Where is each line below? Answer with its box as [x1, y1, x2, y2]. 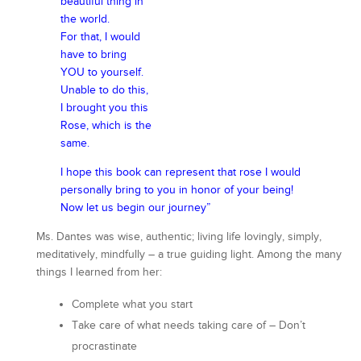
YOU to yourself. [60, 66, 143, 79]
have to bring [60, 48, 127, 61]
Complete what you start [72, 298, 193, 311]
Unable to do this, [60, 84, 148, 97]
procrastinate [72, 340, 137, 353]
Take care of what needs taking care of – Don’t [72, 319, 305, 332]
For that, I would [60, 31, 140, 44]
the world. [60, 13, 110, 26]
